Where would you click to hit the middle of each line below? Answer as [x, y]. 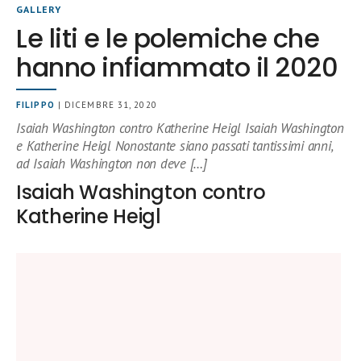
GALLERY [39, 9]
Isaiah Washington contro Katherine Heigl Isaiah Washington [180, 128]
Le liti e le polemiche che [168, 38]
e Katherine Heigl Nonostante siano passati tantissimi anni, [174, 146]
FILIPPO [35, 105]
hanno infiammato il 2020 [177, 67]
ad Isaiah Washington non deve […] [112, 164]
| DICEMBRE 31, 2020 [106, 105]
